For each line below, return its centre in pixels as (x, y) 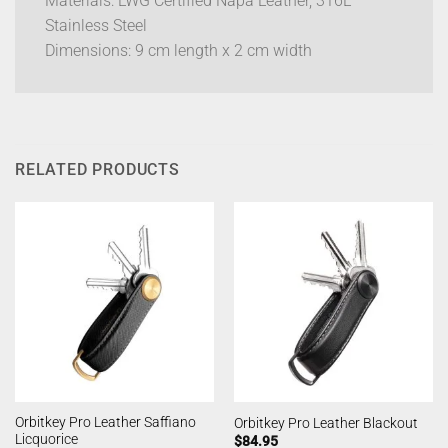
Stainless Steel (96, 26)
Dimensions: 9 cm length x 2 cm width (178, 51)
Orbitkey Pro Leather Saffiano (105, 421)
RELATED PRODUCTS (97, 170)
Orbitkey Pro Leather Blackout (325, 422)
